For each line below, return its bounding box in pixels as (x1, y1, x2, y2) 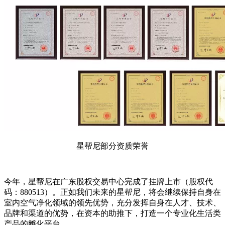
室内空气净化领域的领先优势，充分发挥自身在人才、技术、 (4, 198, 221, 207)
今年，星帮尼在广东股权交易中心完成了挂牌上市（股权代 (4, 177, 213, 186)
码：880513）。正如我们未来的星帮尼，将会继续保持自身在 (4, 187, 221, 196)
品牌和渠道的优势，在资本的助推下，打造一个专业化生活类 (4, 208, 221, 217)
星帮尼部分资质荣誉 (76, 141, 149, 150)
